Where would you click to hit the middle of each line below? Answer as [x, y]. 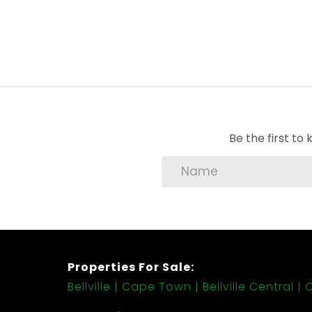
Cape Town [157, 287]
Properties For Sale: [131, 267]
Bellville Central [248, 287]
